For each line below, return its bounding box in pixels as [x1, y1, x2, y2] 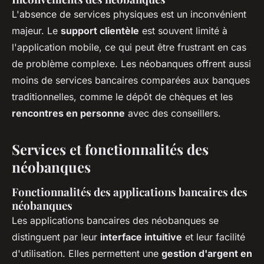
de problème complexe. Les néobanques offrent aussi [12, 58, 251, 70]
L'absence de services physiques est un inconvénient [12, 8, 246, 21]
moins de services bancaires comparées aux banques [12, 74, 250, 87]
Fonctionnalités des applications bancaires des [12, 184, 247, 200]
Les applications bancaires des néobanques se [12, 214, 219, 227]
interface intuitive [100, 231, 182, 243]
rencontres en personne [12, 107, 125, 120]
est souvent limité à [139, 25, 227, 37]
